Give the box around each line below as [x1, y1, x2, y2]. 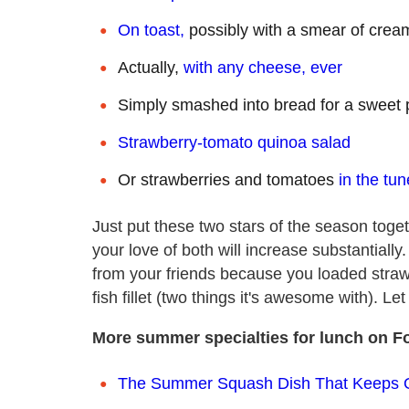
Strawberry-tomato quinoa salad [118, 132, 351, 152]
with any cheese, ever [184, 58, 342, 77]
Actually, [118, 58, 184, 77]
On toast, [118, 20, 184, 39]
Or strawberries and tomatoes [118, 170, 339, 189]
